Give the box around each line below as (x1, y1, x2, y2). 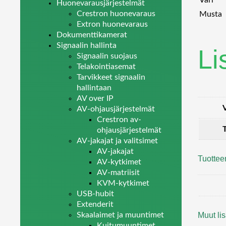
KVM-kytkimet (97, 179, 149, 187)
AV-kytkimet (97, 158, 141, 166)
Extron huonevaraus (77, 20, 148, 28)
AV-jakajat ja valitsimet (77, 137, 158, 145)
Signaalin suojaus (77, 52, 137, 60)
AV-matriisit (97, 168, 140, 177)
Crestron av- (97, 116, 141, 124)
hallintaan (77, 84, 111, 92)
